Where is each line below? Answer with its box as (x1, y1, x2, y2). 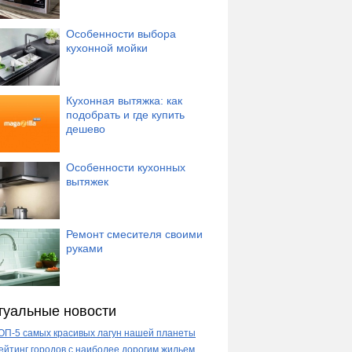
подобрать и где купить (66, 108, 185, 121)
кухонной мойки (66, 41, 148, 54)
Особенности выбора (66, 27, 176, 40)
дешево (66, 122, 105, 135)
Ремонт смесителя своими (66, 228, 203, 241)
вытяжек (66, 175, 108, 189)
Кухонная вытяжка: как (66, 93, 182, 107)
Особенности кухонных (66, 161, 185, 174)
